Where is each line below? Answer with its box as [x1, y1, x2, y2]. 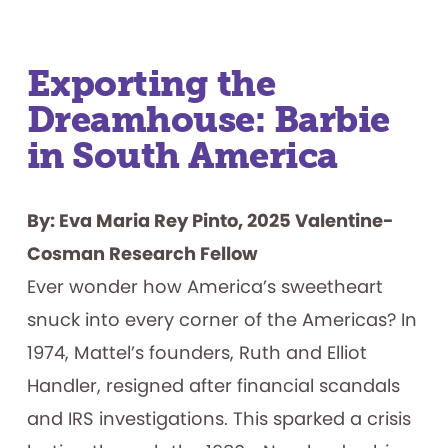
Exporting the [26, 62, 276, 106]
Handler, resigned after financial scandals [26, 373, 400, 399]
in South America [26, 134, 338, 178]
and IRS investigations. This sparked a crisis [26, 406, 411, 432]
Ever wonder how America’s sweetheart [26, 274, 383, 300]
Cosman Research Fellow [26, 241, 258, 267]
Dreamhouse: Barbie [26, 98, 390, 142]
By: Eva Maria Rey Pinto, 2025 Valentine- [26, 208, 393, 234]
